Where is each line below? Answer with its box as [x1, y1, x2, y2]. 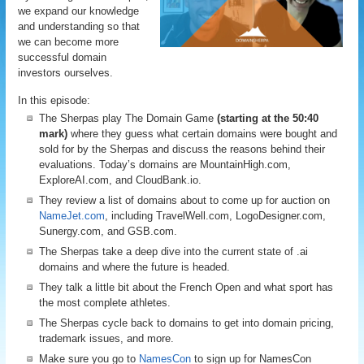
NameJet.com [39, 210, 106, 222]
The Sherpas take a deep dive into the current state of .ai [39, 245, 309, 258]
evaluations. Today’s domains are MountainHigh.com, [39, 158, 292, 171]
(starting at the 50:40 [217, 112, 319, 124]
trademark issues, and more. [39, 332, 175, 344]
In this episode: [18, 94, 91, 106]
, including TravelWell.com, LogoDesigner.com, [105, 210, 327, 222]
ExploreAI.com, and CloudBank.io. [39, 174, 202, 186]
